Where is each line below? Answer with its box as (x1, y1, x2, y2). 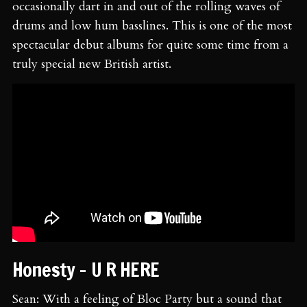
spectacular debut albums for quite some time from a (12, 36, 288, 53)
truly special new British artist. (12, 55, 171, 73)
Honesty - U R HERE (12, 256, 164, 284)
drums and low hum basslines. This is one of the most (12, 16, 292, 34)
